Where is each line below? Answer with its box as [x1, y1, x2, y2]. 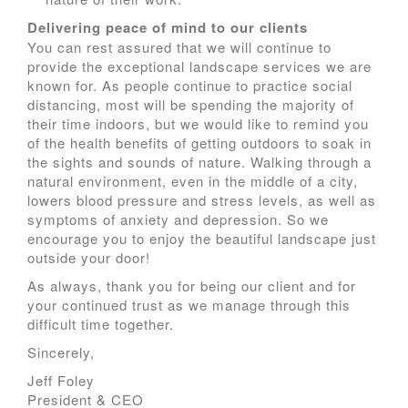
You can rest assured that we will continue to [27, 37, 331, 56]
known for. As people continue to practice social [27, 76, 352, 95]
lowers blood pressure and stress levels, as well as [27, 190, 376, 209]
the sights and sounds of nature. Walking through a [27, 152, 372, 171]
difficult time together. [27, 314, 174, 333]
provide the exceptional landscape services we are [27, 56, 372, 76]
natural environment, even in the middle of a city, [27, 171, 358, 190]
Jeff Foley [27, 371, 95, 390]
